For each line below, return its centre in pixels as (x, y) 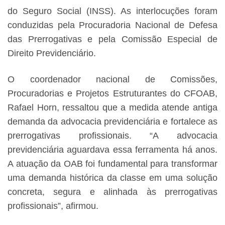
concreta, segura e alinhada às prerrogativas (113, 192)
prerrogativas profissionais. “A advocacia (113, 136)
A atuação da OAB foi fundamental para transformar (113, 164)
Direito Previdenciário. (52, 53)
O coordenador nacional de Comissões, (113, 80)
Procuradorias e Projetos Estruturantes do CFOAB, (113, 94)
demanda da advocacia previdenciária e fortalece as (113, 122)
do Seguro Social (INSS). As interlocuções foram (113, 11)
